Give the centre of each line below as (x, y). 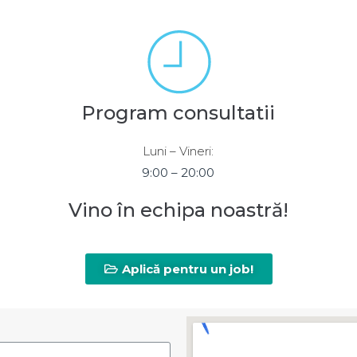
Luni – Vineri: (178, 151)
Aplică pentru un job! (187, 269)
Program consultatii (178, 112)
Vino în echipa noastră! (178, 210)
